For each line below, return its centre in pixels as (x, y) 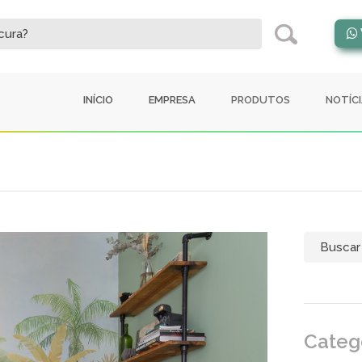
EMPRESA (172, 100)
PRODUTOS (261, 100)
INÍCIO (98, 100)
